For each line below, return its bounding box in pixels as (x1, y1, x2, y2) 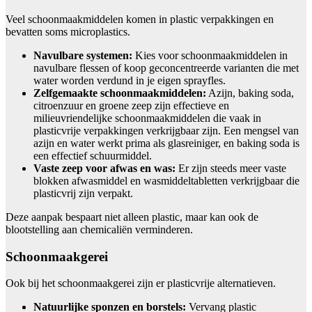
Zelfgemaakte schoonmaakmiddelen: (33, 86, 206, 99)
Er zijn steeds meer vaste (175, 162, 286, 174)
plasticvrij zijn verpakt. (33, 187, 133, 199)
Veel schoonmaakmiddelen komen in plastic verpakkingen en (6, 13, 274, 25)
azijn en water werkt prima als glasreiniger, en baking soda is (33, 136, 299, 149)
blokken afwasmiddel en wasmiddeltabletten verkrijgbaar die (33, 174, 299, 187)
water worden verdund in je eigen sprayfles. (33, 74, 226, 86)
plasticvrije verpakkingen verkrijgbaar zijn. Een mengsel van (33, 124, 299, 136)
